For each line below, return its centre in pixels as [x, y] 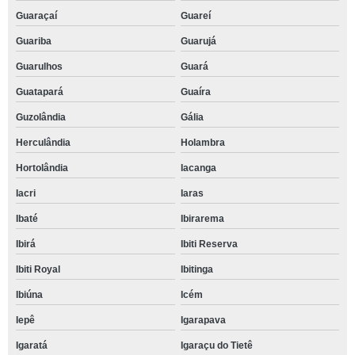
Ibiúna [29, 294]
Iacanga [198, 168]
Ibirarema [202, 218]
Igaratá [32, 345]
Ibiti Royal [38, 269]
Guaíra [195, 92]
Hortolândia [42, 168]
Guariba [34, 41]
